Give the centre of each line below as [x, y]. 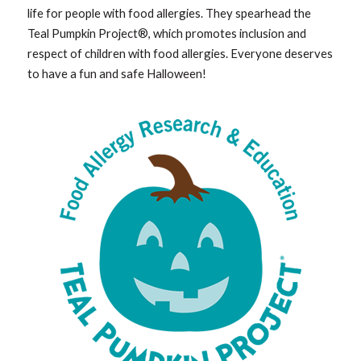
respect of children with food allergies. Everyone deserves [180, 54]
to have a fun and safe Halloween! [117, 74]
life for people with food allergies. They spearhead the [170, 13]
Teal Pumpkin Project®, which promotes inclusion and [167, 33]
